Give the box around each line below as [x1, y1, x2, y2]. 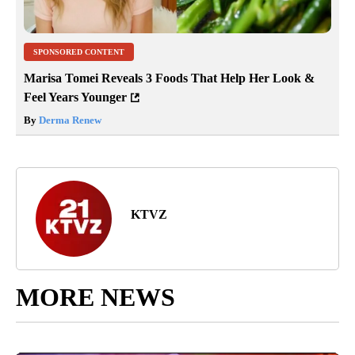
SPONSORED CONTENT [33, 48, 124, 57]
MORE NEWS [16, 283, 175, 312]
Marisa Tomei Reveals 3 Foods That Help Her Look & [24, 71, 315, 86]
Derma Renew [36, 114, 101, 127]
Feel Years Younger [24, 90, 127, 105]
